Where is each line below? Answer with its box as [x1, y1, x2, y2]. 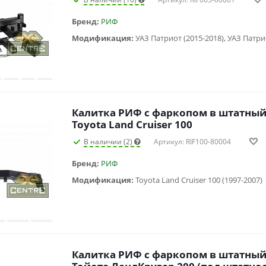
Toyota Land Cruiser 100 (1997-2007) [135, 175, 262, 186]
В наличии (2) [84, 137, 134, 147]
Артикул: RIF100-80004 [154, 137, 231, 147]
